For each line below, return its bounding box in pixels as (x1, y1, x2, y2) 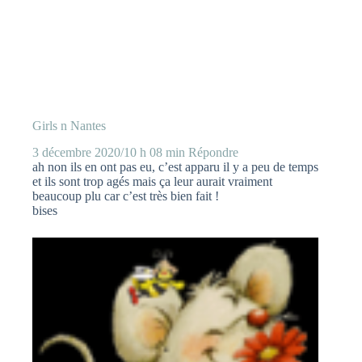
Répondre (188, 145, 238, 159)
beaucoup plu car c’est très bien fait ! (32, 188, 219, 203)
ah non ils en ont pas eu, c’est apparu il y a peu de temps (32, 159, 318, 174)
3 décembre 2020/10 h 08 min (32, 145, 185, 159)
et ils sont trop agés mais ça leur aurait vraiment (32, 174, 272, 188)
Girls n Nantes (32, 118, 106, 133)
